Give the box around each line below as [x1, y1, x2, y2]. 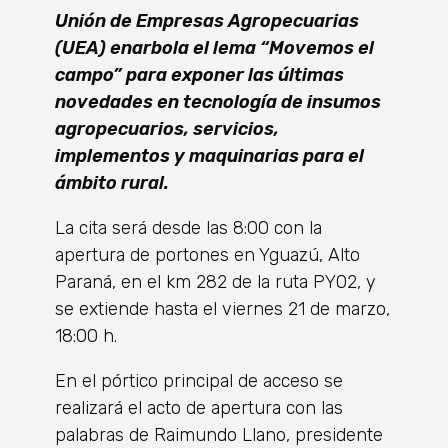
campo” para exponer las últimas [55, 64, 344, 87]
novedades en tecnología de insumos [55, 91, 381, 114]
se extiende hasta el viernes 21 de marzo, [55, 298, 390, 321]
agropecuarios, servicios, [55, 118, 279, 141]
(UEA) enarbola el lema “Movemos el [55, 37, 374, 60]
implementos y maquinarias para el [55, 145, 364, 168]
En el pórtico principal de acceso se [55, 370, 343, 393]
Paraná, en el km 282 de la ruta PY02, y [55, 271, 376, 294]
